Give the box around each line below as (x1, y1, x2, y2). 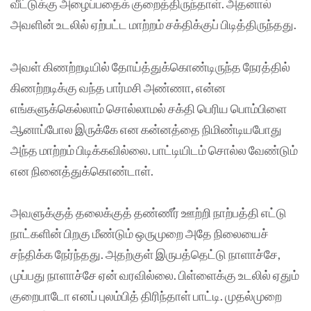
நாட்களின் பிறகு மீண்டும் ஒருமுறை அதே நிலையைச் (10, 225, 269, 241)
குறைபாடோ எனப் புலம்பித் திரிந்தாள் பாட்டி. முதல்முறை (10, 287, 282, 303)
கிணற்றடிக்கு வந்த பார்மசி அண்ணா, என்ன (10, 79, 226, 95)
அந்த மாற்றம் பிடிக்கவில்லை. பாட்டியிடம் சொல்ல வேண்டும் (10, 142, 298, 158)
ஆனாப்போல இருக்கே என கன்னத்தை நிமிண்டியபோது (10, 121, 282, 137)
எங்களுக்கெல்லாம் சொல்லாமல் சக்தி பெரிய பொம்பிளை (10, 100, 287, 116)
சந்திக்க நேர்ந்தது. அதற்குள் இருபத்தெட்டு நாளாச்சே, (10, 246, 280, 262)
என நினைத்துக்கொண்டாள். (10, 162, 153, 178)
